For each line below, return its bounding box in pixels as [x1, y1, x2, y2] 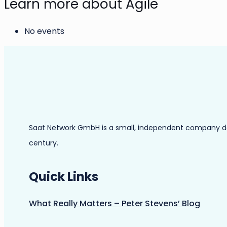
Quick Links [29, 168, 98, 185]
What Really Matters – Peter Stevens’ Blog [29, 197, 200, 209]
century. [29, 137, 58, 148]
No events [24, 25, 64, 37]
